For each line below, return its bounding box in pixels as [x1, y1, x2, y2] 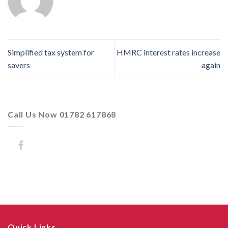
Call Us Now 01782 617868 [8, 109, 117, 119]
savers [8, 60, 30, 70]
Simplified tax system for [8, 47, 94, 57]
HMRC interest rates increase [117, 47, 220, 57]
